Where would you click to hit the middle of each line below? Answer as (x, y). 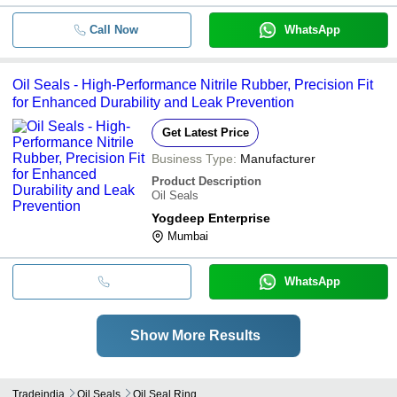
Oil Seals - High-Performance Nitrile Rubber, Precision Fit (193, 84)
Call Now (113, 29)
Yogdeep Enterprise (211, 218)
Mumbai (188, 236)
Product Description (206, 181)
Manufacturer (278, 158)
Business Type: (194, 158)
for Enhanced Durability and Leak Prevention (153, 102)
